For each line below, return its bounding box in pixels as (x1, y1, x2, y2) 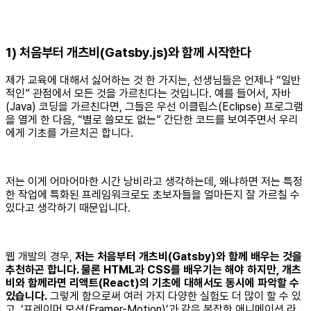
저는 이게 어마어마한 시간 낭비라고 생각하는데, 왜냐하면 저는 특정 (6, 175, 303, 189)
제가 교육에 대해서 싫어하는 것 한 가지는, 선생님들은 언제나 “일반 (6, 74, 301, 87)
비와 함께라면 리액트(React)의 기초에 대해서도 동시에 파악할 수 (6, 276, 299, 290)
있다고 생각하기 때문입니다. (6, 201, 131, 215)
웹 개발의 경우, (6, 250, 75, 264)
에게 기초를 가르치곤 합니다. (6, 126, 133, 140)
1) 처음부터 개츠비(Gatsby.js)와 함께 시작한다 (6, 44, 251, 61)
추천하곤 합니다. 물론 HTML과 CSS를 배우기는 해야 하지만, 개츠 (6, 263, 301, 277)
